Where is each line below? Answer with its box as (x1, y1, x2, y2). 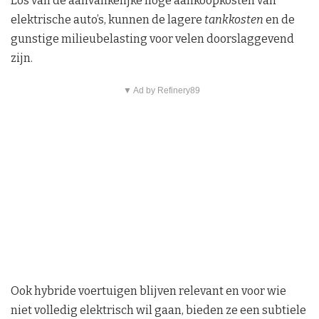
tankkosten (204, 12, 263, 26)
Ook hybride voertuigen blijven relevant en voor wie (11, 283, 286, 298)
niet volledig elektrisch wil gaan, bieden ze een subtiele (11, 303, 306, 317)
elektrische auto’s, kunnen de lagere (11, 12, 204, 26)
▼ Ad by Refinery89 (122, 85, 200, 95)
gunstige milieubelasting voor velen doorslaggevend (11, 31, 294, 46)
